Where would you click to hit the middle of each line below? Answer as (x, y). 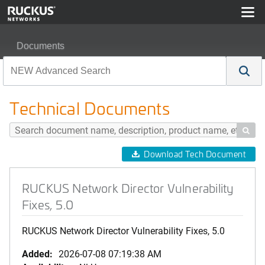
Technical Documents (90, 108)
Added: (37, 253)
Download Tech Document (195, 154)
